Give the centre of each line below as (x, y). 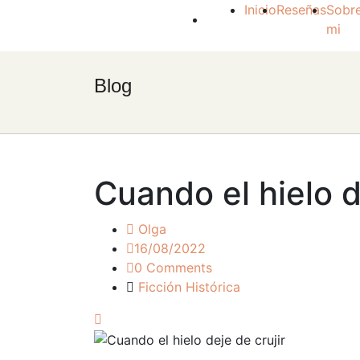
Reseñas (301, 10)
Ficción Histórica (189, 287)
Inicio (260, 10)
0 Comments (173, 268)
